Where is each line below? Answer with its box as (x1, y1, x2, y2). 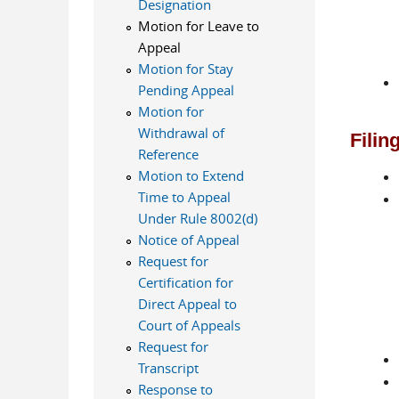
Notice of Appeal (137, 231, 240, 248)
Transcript (137, 359, 199, 377)
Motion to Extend (137, 167, 244, 184)
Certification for (137, 273, 233, 291)
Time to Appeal (137, 188, 231, 206)
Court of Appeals (137, 316, 240, 334)
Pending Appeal (137, 81, 234, 99)
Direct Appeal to (137, 295, 237, 313)
